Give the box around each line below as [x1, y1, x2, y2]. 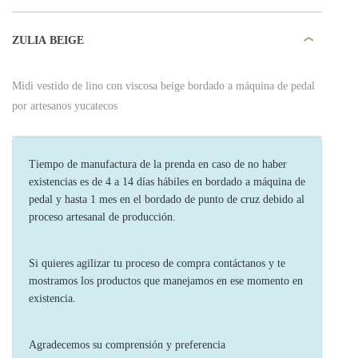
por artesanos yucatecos [12, 100, 117, 112]
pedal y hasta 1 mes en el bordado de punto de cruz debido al [29, 193, 304, 205]
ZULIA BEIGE [12, 34, 84, 46]
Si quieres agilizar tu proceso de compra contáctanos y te [29, 257, 285, 269]
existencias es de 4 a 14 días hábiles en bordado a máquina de [29, 176, 305, 188]
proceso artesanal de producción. [29, 211, 176, 223]
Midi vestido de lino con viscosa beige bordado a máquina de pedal [12, 80, 315, 92]
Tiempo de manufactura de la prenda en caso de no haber [29, 158, 287, 170]
